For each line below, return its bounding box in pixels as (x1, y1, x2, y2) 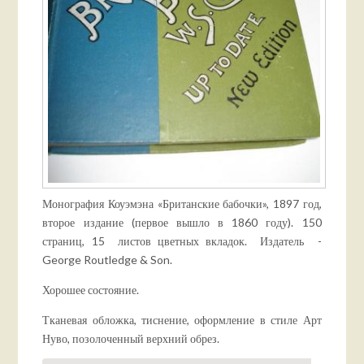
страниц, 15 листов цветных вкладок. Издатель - (42, 234, 322, 249)
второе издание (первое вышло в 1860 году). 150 (42, 215, 322, 230)
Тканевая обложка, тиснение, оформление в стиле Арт (42, 313, 322, 327)
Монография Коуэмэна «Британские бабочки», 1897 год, (42, 197, 322, 211)
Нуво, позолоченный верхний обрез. (42, 331, 220, 346)
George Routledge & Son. (42, 253, 173, 267)
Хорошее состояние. (42, 283, 140, 297)
